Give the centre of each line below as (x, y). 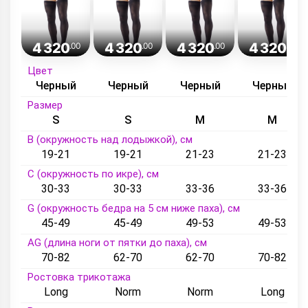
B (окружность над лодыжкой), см (110, 140)
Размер (45, 105)
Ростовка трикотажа (79, 277)
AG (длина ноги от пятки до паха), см (117, 243)
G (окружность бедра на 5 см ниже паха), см (134, 208)
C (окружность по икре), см (93, 174)
